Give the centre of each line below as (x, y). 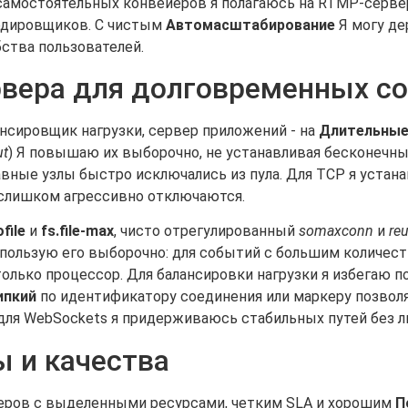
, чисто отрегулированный (206, 231)
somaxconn (336, 231)
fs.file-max (77, 231)
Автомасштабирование (250, 25)
